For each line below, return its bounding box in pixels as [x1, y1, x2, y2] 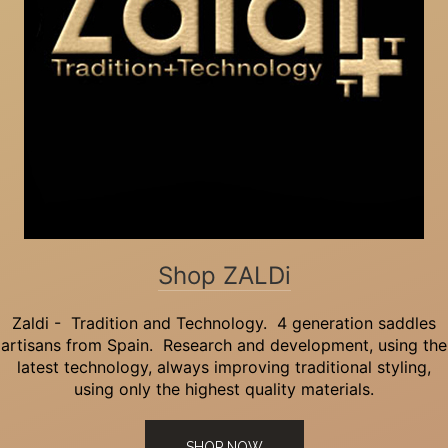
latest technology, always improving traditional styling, [17, 357, 431, 378]
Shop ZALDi [157, 261, 291, 291]
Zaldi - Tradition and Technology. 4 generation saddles [12, 313, 436, 334]
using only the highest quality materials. [74, 379, 374, 400]
